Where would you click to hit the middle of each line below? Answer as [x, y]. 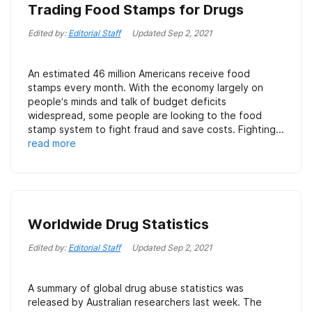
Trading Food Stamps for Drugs [136, 10]
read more [52, 143]
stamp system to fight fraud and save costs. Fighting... [156, 129]
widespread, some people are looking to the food [145, 115]
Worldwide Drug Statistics [118, 224]
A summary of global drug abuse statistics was [136, 288]
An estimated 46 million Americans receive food [139, 73]
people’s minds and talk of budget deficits [127, 101]
